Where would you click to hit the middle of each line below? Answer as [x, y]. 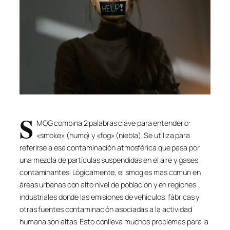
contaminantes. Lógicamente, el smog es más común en [110, 172]
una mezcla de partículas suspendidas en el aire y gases [109, 160]
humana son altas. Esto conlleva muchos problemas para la [114, 221]
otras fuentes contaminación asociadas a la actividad [106, 209]
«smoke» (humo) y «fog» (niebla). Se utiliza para [113, 135]
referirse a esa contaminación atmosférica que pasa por [110, 147]
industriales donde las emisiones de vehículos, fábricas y [110, 197]
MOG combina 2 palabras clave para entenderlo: [113, 123]
